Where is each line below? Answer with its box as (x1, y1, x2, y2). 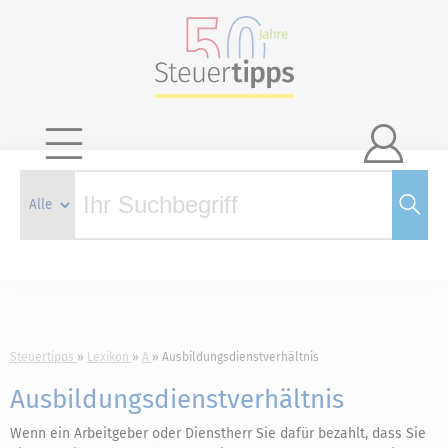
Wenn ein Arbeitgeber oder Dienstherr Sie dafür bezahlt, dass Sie (10, 425, 426, 442)
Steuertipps (10, 350, 74, 364)
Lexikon (87, 350, 129, 364)
